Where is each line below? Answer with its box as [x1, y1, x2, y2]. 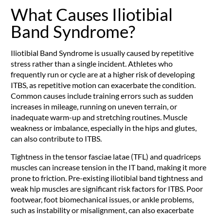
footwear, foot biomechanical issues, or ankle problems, [11, 194, 194, 204]
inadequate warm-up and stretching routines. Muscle [11, 112, 188, 122]
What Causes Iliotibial [11, 4, 173, 25]
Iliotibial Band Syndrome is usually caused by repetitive [11, 48, 194, 58]
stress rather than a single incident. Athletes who [11, 59, 173, 69]
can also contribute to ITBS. [11, 134, 102, 144]
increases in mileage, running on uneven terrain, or [11, 102, 178, 111]
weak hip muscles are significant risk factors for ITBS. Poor [11, 183, 203, 193]
